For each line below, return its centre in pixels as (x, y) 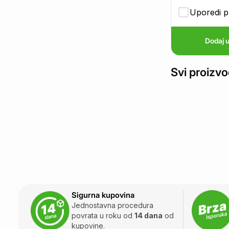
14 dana (148, 215)
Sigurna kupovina (103, 195)
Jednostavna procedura (112, 205)
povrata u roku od (103, 215)
